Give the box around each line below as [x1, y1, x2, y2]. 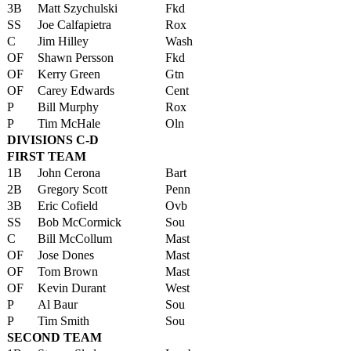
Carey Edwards [38, 84, 114, 97]
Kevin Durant [38, 281, 106, 295]
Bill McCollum [38, 232, 112, 245]
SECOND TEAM [7, 331, 102, 344]
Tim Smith [38, 314, 89, 327]
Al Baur [38, 298, 78, 311]
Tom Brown [38, 265, 98, 278]
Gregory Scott [38, 183, 107, 196]
